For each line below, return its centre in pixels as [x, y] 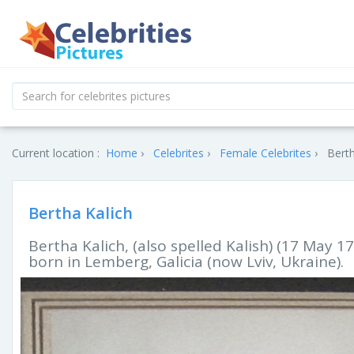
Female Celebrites [265, 153]
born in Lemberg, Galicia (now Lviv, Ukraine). [186, 262]
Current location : [56, 153]
